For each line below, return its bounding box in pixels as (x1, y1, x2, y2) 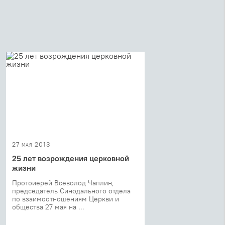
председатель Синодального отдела (12, 186, 131, 195)
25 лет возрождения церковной (12, 153, 129, 163)
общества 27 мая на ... (12, 202, 84, 211)
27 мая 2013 (12, 140, 51, 148)
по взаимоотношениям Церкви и (12, 194, 119, 203)
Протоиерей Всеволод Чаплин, (12, 178, 114, 187)
